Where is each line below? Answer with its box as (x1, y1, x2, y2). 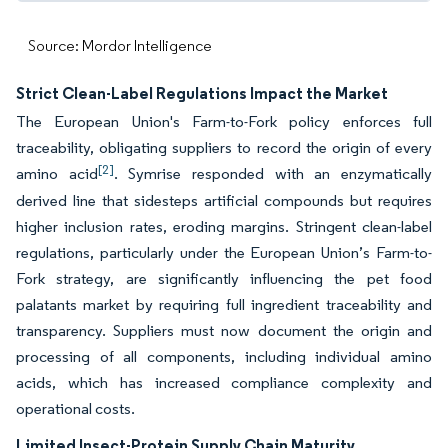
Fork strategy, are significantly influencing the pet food (16, 269, 432, 288)
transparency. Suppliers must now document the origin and (16, 321, 432, 340)
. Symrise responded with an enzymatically (113, 164, 433, 183)
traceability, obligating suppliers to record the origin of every (16, 138, 432, 157)
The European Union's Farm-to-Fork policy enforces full (16, 112, 432, 131)
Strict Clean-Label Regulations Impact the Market (16, 83, 388, 103)
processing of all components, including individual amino (16, 347, 432, 366)
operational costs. (16, 399, 138, 418)
